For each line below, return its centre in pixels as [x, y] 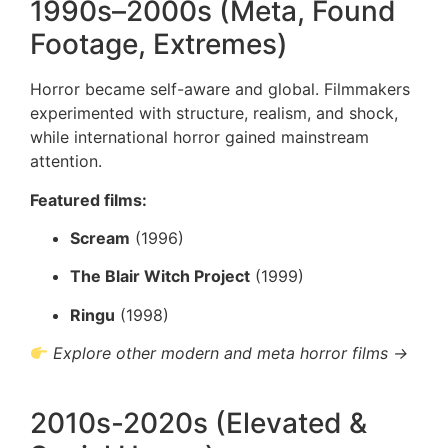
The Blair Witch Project [160, 276]
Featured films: [88, 199]
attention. [66, 161]
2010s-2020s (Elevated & [198, 423]
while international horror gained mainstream [199, 137]
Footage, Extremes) [159, 44]
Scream [100, 237]
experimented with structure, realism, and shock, [214, 113]
